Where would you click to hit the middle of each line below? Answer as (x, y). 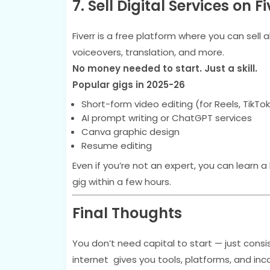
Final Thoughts (127, 213)
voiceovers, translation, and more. (148, 52)
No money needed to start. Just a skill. (165, 68)
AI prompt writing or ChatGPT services (166, 118)
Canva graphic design (130, 132)
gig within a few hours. (121, 182)
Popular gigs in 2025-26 (128, 85)
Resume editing (116, 146)
